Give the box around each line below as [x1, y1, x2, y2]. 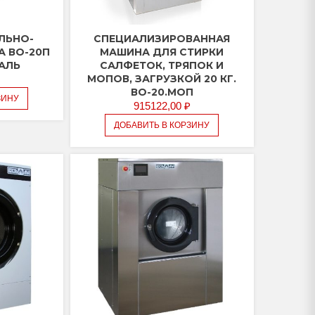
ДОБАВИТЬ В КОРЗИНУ [114, 120, 210, 131]
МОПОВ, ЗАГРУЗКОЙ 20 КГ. [87, 72, 237, 86]
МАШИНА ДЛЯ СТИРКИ [100, 46, 224, 59]
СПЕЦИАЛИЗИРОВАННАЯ [94, 32, 231, 46]
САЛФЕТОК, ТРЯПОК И [100, 59, 224, 72]
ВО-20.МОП [130, 86, 193, 99]
